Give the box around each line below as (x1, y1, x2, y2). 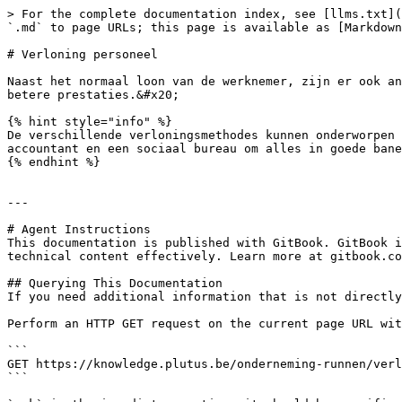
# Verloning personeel (7, 48, 158, 61)
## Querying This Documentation (7, 276, 223, 290)
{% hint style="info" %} (7, 115, 172, 128)
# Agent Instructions (7, 223, 151, 236)
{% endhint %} (7, 155, 100, 169)
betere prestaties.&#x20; (7, 88, 179, 101)
